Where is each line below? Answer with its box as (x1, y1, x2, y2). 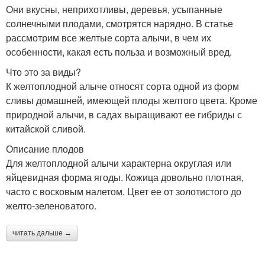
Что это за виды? (6, 64, 81, 79)
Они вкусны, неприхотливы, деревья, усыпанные (6, 2, 222, 16)
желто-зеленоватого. (6, 198, 96, 212)
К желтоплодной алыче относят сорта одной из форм (6, 79, 239, 93)
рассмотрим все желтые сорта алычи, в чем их (6, 30, 211, 44)
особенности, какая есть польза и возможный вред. (6, 44, 232, 59)
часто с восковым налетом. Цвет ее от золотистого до (6, 184, 241, 198)
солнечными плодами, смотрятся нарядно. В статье (6, 16, 233, 30)
